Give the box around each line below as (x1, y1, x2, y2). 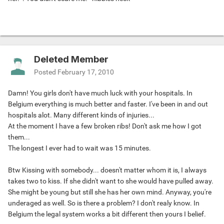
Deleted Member (34, 54, 108, 65)
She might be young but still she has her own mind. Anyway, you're (8, 188, 211, 196)
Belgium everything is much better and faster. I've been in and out (8, 100, 208, 108)
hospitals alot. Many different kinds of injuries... (8, 111, 154, 119)
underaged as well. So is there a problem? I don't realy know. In (8, 199, 199, 207)
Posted (34, 68, 57, 76)
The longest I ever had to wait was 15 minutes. (8, 144, 151, 152)
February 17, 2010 (57, 68, 114, 76)
